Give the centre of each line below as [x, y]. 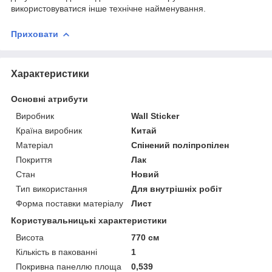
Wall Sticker [155, 116]
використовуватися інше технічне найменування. [108, 8]
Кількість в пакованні [56, 252]
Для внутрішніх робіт [177, 189]
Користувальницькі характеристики [89, 220]
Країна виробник [49, 130]
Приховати [35, 34]
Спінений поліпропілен [180, 145]
